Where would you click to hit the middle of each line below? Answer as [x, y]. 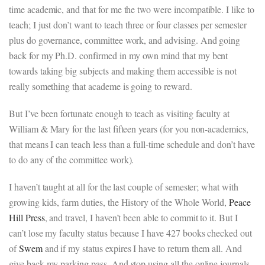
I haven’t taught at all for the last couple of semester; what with [124, 187]
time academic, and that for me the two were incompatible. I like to [132, 9]
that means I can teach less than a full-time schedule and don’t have [132, 144]
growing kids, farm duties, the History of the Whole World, [119, 202]
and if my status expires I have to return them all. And [142, 248]
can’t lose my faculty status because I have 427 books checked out [130, 233]
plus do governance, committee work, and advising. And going [125, 40]
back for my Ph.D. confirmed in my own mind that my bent [119, 55]
